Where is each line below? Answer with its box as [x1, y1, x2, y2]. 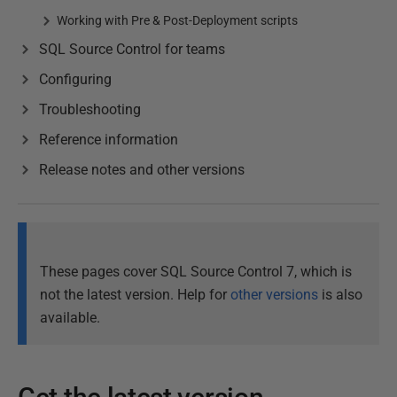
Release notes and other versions [39, 161, 245, 178]
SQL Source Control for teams [39, 41, 225, 58]
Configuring [39, 71, 112, 88]
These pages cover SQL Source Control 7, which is [40, 263, 352, 280]
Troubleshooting [39, 101, 141, 118]
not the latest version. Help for [40, 286, 230, 303]
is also [318, 286, 362, 303]
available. [40, 309, 100, 326]
